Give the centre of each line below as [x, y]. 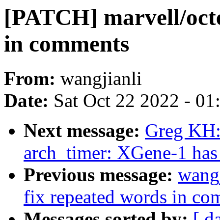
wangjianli [101, 79]
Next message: [84, 131]
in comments [67, 44]
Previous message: [101, 175]
